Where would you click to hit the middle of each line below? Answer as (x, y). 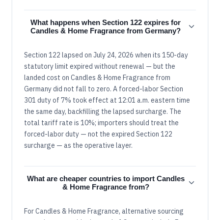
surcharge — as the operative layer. (78, 145)
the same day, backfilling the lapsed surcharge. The (103, 111)
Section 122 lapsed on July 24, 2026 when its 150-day (106, 55)
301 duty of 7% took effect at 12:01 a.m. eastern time (107, 100)
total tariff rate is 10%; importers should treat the (101, 123)
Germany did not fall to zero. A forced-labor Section (104, 89)
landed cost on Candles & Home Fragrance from (97, 77)
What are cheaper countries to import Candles (106, 178)
